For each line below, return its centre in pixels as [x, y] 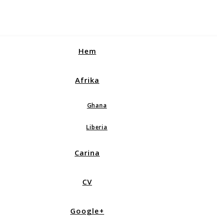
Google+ [87, 211]
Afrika [87, 80]
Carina [87, 153]
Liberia [97, 127]
